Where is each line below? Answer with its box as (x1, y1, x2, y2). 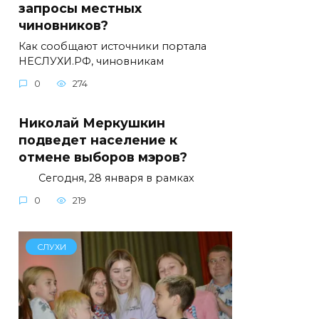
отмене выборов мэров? (19, 149, 187, 164)
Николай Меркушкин (19, 115, 165, 130)
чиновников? (19, 17, 108, 33)
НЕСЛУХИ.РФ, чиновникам (19, 54, 164, 68)
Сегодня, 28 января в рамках (19, 171, 194, 184)
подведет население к (19, 132, 177, 147)
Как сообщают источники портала (19, 39, 206, 53)
